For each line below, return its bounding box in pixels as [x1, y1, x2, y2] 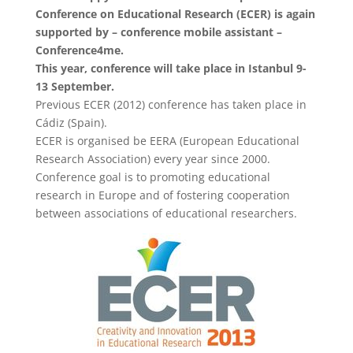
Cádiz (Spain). [35, 115, 107, 130]
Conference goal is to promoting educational [35, 169, 270, 184]
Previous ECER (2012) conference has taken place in [35, 97, 307, 112]
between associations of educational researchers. [35, 206, 297, 221]
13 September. [35, 79, 114, 94]
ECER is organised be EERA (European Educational [35, 133, 299, 148]
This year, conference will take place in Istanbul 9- [35, 61, 307, 76]
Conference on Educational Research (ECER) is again [35, 6, 315, 21]
